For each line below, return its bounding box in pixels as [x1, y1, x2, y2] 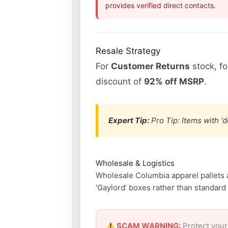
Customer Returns [111, 61, 190, 71]
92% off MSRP [144, 76, 204, 87]
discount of [96, 76, 144, 87]
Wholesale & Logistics [96, 158, 175, 168]
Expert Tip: [108, 115, 149, 125]
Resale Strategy [96, 45, 160, 56]
